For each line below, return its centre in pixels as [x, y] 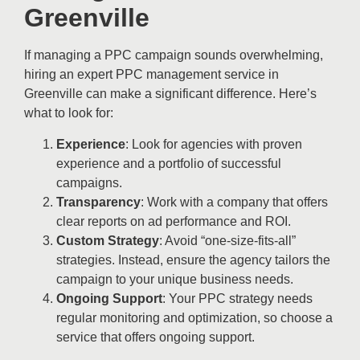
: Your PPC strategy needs [237, 298]
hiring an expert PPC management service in [151, 75]
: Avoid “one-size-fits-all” [227, 240]
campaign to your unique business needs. [175, 279]
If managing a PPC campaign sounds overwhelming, [174, 55]
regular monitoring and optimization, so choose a [194, 317]
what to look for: [69, 113]
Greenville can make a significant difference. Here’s [170, 94]
